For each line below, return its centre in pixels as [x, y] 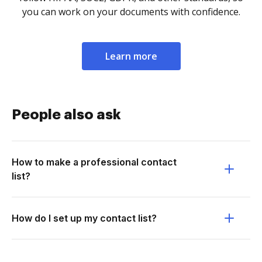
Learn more [131, 56]
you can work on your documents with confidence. [131, 12]
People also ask [66, 115]
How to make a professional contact [94, 162]
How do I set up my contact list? [84, 218]
